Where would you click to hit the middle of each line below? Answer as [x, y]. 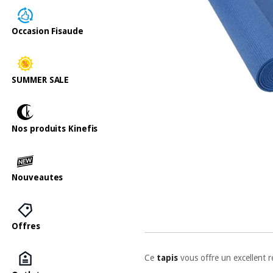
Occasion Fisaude [48, 31]
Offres [26, 226]
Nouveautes [37, 177]
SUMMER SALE [41, 80]
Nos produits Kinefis [55, 128]
